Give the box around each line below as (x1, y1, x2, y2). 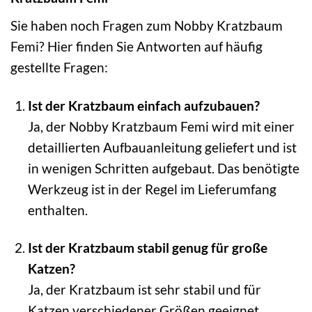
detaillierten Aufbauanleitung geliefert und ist (27, 139, 297, 155)
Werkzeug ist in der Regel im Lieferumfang (27, 180, 276, 197)
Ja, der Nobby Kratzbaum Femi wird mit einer (27, 118, 295, 134)
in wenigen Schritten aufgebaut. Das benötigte (27, 159, 299, 176)
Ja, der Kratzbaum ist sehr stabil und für (27, 281, 261, 298)
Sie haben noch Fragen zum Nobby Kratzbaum (10, 17, 283, 33)
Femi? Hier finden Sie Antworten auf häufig (10, 38, 263, 54)
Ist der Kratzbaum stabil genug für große (27, 240, 267, 256)
